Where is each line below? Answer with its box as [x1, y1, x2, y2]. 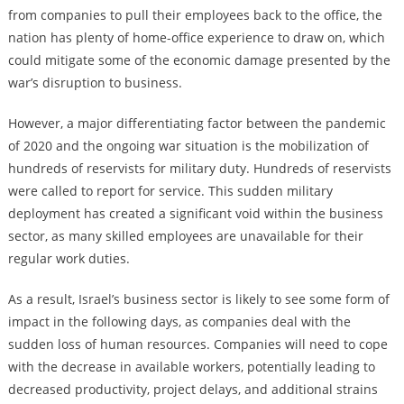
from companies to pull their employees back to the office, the [7, 6, 382, 23]
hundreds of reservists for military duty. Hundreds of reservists [7, 160, 391, 177]
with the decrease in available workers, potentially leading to [7, 358, 375, 375]
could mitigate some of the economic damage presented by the [7, 51, 390, 69]
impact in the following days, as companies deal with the [7, 313, 351, 330]
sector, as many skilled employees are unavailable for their [7, 227, 363, 244]
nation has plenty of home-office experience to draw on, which [7, 29, 385, 46]
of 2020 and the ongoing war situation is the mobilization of [7, 137, 369, 154]
